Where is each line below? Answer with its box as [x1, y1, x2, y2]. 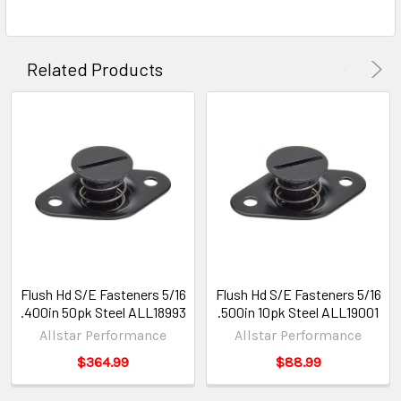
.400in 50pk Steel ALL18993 [20, 303, 186, 320]
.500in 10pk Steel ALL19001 [218, 303, 379, 320]
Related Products [27, 57, 163, 80]
